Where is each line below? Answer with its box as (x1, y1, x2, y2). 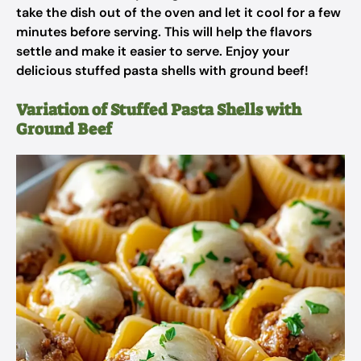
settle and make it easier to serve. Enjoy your (16, 43, 289, 60)
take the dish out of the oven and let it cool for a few (16, 4, 341, 21)
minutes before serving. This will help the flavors (16, 23, 312, 40)
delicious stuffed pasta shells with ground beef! (16, 62, 309, 79)
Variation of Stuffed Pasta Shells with (16, 99, 301, 120)
